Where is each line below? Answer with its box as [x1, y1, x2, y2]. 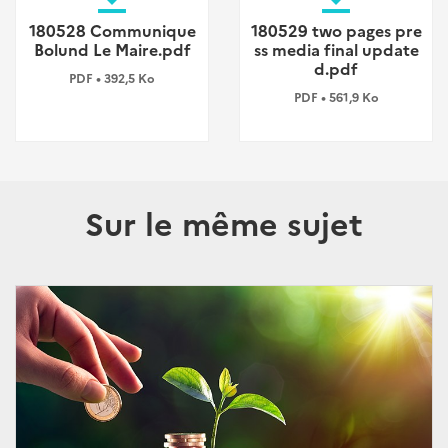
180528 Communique [28, 18, 196, 41]
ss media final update [253, 37, 419, 60]
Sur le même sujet [85, 199, 363, 244]
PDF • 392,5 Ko [69, 68, 155, 86]
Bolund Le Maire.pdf [33, 37, 191, 60]
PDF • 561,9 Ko [293, 87, 379, 105]
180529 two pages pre [250, 18, 422, 41]
